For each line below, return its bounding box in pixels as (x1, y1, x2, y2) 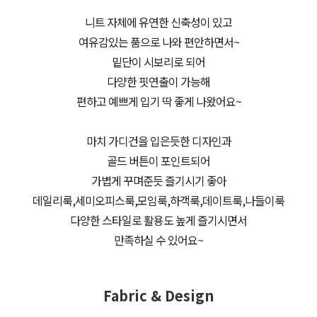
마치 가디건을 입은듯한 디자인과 (86, 132, 231, 150)
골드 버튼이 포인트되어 (107, 152, 210, 170)
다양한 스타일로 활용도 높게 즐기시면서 (70, 212, 247, 229)
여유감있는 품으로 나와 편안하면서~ (78, 33, 239, 51)
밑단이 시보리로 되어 (112, 53, 205, 71)
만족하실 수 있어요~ (114, 231, 203, 249)
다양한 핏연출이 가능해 (107, 73, 210, 91)
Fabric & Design (103, 285, 214, 306)
